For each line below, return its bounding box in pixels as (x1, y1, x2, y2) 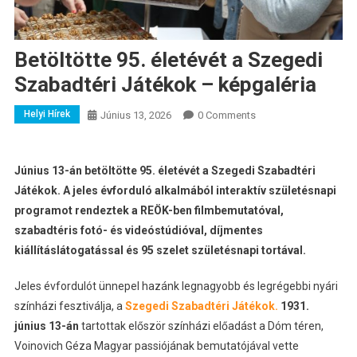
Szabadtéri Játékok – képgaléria (14, 72, 316, 96)
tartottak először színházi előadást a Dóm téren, (80, 319, 324, 332)
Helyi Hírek (23, 108, 70, 120)
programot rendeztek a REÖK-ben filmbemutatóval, (14, 203, 284, 217)
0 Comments (197, 108, 256, 121)
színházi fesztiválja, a (14, 299, 125, 312)
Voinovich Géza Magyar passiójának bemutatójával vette (14, 339, 299, 352)
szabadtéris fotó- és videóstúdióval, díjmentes (14, 223, 263, 237)
